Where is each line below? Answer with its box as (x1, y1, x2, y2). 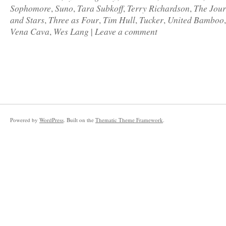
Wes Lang (53, 25, 89, 38)
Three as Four (48, 14, 99, 26)
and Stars (10, 14, 44, 26)
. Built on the (64, 116, 95, 124)
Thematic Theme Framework (95, 116, 163, 124)
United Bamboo (167, 14, 224, 26)
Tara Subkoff (77, 2, 123, 15)
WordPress (39, 116, 64, 124)
